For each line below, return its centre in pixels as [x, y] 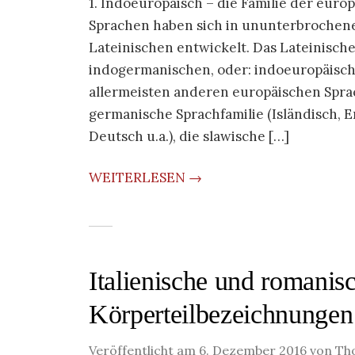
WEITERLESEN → [145, 177]
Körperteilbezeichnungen [221, 314]
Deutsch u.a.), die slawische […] [189, 136]
